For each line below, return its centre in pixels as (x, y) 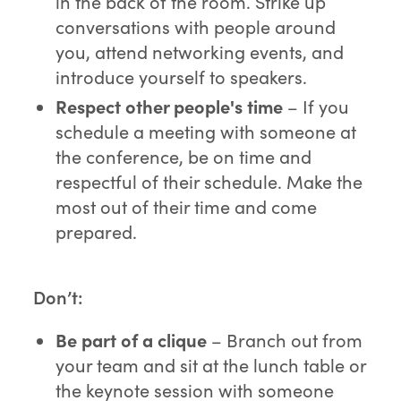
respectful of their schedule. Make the (209, 182)
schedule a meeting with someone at (206, 132)
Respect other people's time (170, 107)
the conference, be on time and (184, 157)
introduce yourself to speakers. (182, 77)
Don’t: (59, 297)
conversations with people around (196, 27)
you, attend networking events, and (200, 52)
